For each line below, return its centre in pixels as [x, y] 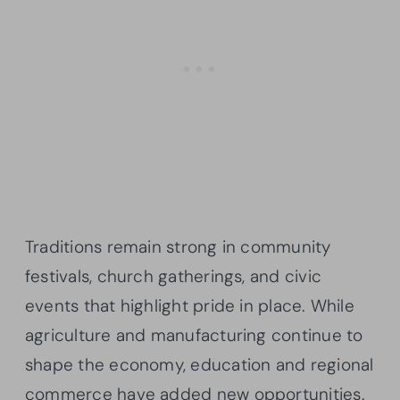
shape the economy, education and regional [200, 364]
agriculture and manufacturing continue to [194, 335]
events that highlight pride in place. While [190, 305]
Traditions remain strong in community [178, 246]
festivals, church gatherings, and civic [173, 276]
